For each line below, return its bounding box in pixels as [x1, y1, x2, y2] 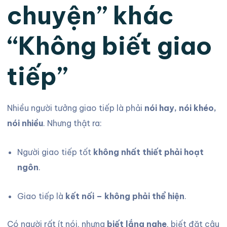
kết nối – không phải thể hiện [65, 191, 184, 201]
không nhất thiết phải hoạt [93, 147, 204, 157]
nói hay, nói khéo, [144, 103, 216, 113]
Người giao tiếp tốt [17, 147, 93, 157]
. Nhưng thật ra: [43, 118, 102, 128]
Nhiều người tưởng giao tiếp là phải [7, 103, 144, 113]
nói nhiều [7, 118, 43, 128]
